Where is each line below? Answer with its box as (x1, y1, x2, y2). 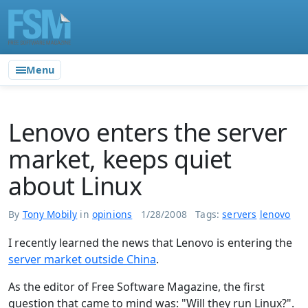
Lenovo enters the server (8, 115, 287, 150)
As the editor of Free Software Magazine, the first (8, 278, 265, 294)
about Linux (8, 169, 142, 203)
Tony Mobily (22, 207, 78, 221)
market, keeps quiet (8, 142, 232, 177)
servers (222, 207, 257, 221)
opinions (92, 207, 133, 221)
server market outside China (8, 251, 156, 267)
